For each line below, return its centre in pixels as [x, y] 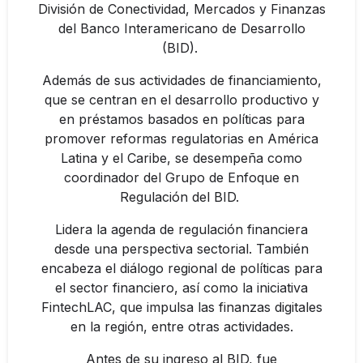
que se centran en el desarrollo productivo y [181, 100]
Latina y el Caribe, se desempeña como [181, 158]
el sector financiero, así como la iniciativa [181, 288]
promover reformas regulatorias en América [181, 139]
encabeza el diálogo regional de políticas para [181, 268]
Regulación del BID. [181, 197]
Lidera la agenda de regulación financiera [181, 229]
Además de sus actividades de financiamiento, [181, 80]
